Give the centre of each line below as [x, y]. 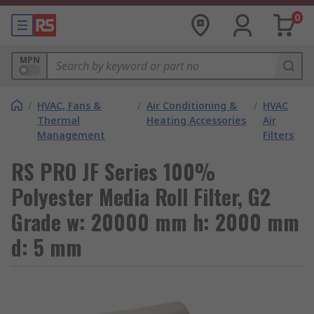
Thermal [59, 120]
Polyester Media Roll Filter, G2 [141, 197]
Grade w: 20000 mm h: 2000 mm [155, 222]
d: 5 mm [47, 247]
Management [71, 135]
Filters [279, 135]
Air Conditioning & [192, 105]
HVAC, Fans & [69, 105]
